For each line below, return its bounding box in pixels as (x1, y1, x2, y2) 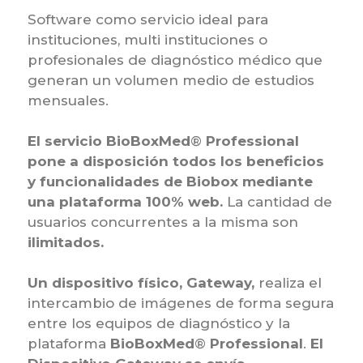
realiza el (254, 275, 322, 291)
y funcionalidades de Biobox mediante (27, 173, 313, 190)
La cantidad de (226, 194, 332, 210)
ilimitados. (27, 234, 104, 250)
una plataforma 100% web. (27, 194, 227, 210)
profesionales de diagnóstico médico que (27, 52, 322, 68)
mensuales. (27, 92, 109, 109)
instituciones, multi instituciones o (27, 32, 267, 48)
